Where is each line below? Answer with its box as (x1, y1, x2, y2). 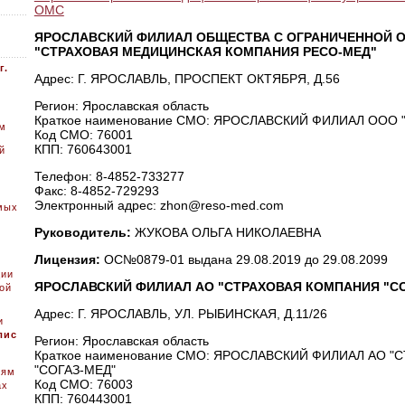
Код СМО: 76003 (33, 377, 133, 391)
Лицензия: (33, 252, 104, 267)
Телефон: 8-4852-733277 (33, 169, 184, 184)
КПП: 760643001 (33, 142, 132, 156)
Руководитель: (33, 225, 135, 240)
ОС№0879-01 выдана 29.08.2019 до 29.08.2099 (103, 252, 388, 267)
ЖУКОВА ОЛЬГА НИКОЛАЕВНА (134, 225, 321, 240)
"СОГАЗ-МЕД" (33, 363, 116, 377)
